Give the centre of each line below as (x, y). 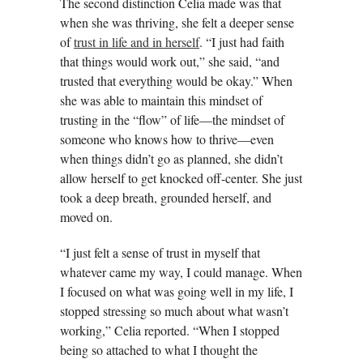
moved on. (86, 216)
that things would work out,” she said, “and (170, 61)
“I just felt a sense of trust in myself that (160, 252)
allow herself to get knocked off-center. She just (181, 177)
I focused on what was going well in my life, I (177, 291)
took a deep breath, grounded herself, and (166, 197)
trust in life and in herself (137, 41)
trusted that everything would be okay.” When (176, 80)
